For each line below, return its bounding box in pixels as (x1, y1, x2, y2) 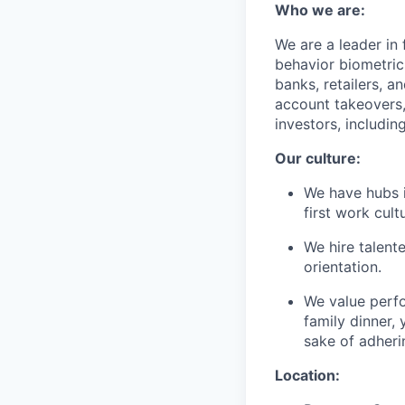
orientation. (304, 258, 381, 276)
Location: (275, 366, 340, 384)
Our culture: (275, 149, 361, 167)
